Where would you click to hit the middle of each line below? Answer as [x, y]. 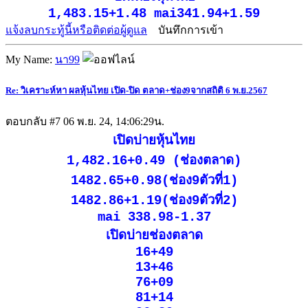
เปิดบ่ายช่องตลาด [154, 236]
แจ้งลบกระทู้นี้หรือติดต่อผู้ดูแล [76, 30]
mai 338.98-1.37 [154, 218]
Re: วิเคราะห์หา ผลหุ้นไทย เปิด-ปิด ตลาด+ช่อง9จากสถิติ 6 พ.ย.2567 [136, 90]
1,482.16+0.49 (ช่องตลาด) [154, 161]
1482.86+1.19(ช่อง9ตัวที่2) [154, 201]
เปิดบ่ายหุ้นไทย [154, 141]
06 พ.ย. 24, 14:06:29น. [114, 122]
